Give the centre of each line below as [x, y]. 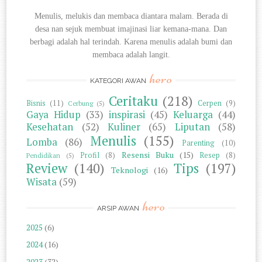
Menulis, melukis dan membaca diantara [102, 16]
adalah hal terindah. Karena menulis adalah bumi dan [144, 42]
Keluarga [193, 114]
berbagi [43, 42]
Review [47, 168]
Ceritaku [133, 101]
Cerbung [80, 103]
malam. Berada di [199, 16]
